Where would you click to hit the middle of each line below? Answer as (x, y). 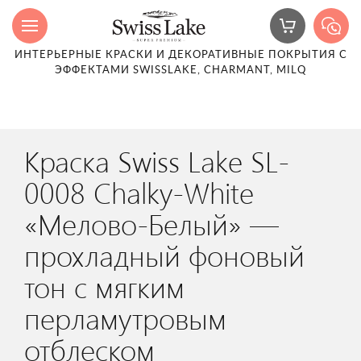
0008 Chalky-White (139, 192)
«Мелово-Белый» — (151, 223)
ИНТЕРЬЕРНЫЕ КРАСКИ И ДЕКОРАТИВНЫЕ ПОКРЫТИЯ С (180, 55)
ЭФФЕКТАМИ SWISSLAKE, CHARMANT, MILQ (180, 71)
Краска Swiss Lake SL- (157, 160)
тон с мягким (104, 286)
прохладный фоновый (164, 255)
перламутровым (125, 317)
